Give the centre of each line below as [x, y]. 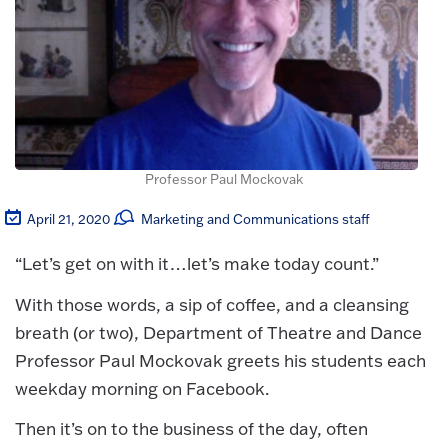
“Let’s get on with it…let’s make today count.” [197, 264]
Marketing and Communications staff [255, 219]
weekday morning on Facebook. [142, 388]
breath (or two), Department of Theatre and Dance [218, 332]
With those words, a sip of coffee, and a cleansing [212, 304]
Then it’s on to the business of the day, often [191, 429]
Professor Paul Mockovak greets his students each [220, 360]
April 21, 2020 [69, 219]
